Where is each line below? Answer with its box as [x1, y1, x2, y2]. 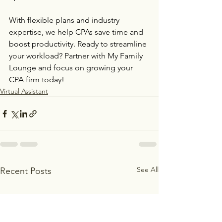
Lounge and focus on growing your [9, 63, 135, 73]
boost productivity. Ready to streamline [9, 39, 149, 49]
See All [137, 165, 159, 174]
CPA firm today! [9, 75, 64, 85]
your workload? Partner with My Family [9, 51, 145, 61]
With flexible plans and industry [9, 15, 121, 25]
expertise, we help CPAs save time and [9, 27, 145, 37]
